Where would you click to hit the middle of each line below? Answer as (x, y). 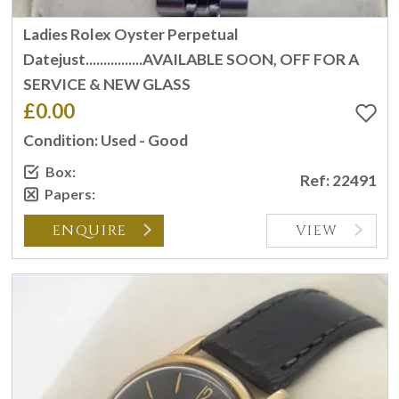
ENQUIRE (90, 230)
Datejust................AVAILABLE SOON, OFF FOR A (191, 60)
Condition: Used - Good (105, 141)
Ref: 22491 (338, 180)
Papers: (69, 193)
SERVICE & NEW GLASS (106, 85)
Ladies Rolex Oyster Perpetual (130, 35)
